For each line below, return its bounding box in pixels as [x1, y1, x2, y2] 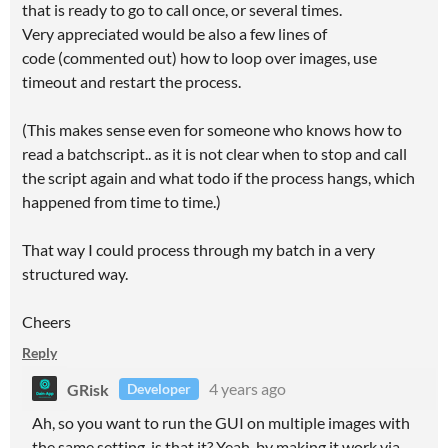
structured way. [22, 264, 131, 283]
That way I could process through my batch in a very [22, 240, 375, 259]
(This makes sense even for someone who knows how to [22, 120, 402, 139]
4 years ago [209, 379, 286, 398]
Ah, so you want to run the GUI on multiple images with [32, 413, 410, 432]
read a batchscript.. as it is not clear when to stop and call [22, 144, 407, 163]
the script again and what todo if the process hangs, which [22, 168, 415, 187]
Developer [127, 380, 191, 397]
